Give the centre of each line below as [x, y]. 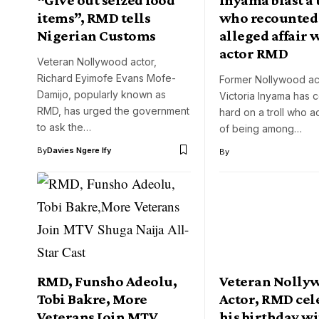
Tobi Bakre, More [92, 299]
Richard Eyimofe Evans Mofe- [106, 78]
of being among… [261, 128]
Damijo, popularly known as [101, 94]
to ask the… [64, 127]
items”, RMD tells [94, 17]
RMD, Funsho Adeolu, [107, 282]
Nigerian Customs [96, 35]
